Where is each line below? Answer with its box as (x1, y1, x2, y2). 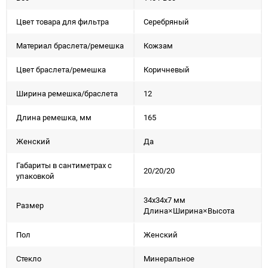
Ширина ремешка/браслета (16, 88, 118, 99)
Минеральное (144, 253, 194, 264)
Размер (16, 200, 44, 211)
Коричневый (144, 64, 190, 75)
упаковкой (16, 170, 54, 181)
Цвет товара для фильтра (16, 16, 109, 27)
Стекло (16, 253, 41, 264)
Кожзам (144, 40, 173, 51)
